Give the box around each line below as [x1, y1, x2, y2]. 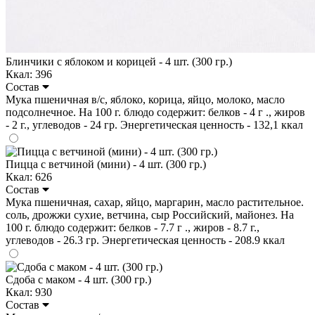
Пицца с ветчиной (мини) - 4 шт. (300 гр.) [6, 157, 206, 170]
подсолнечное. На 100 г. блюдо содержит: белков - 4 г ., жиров [6, 105, 305, 118]
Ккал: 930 [6, 285, 52, 298]
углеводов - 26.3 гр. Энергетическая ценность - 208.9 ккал [6, 233, 285, 246]
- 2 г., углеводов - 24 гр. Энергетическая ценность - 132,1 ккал [6, 118, 303, 131]
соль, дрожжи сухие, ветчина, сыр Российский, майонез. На [6, 208, 294, 221]
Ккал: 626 [6, 170, 52, 183]
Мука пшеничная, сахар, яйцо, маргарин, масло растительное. [6, 195, 304, 208]
